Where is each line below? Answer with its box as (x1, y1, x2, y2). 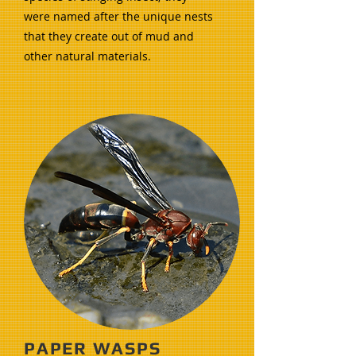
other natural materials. (24, 48, 151, 64)
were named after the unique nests (24, 9, 213, 24)
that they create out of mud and (24, 29, 194, 44)
